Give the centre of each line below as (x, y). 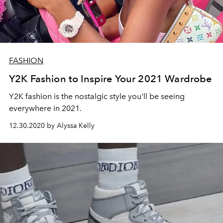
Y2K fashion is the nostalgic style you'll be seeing (97, 97)
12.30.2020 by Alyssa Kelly (52, 126)
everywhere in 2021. (45, 109)
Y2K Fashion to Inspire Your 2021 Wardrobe (111, 79)
